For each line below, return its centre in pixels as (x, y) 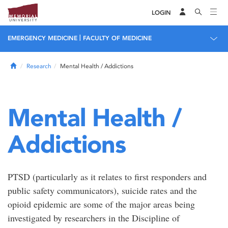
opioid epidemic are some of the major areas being (101, 204)
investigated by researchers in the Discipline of (94, 218)
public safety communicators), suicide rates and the (102, 190)
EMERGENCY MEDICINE (42, 38)
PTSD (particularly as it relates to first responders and (107, 177)
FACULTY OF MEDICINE (117, 38)
